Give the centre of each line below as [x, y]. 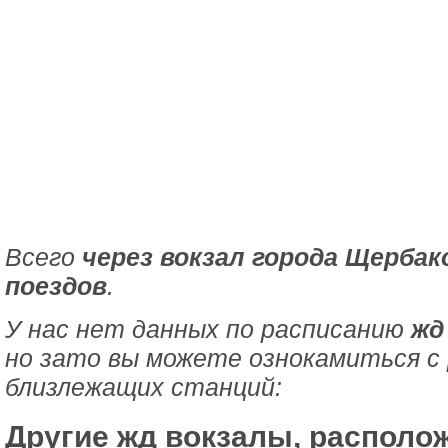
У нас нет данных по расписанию [208, 329]
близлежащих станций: [143, 387]
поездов [56, 286]
